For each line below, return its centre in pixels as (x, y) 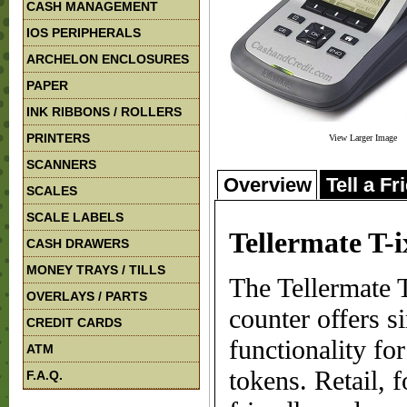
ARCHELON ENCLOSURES (108, 59)
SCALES (52, 191)
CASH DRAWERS (78, 243)
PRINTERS (58, 138)
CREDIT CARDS (74, 323)
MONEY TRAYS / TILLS (96, 270)
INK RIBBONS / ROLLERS (104, 112)
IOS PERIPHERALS (84, 33)
